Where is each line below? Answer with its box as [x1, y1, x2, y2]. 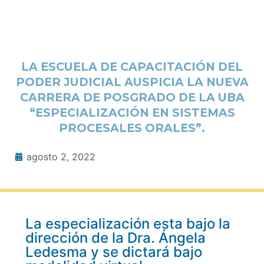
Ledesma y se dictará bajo [25, 243, 202, 261]
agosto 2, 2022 [27, 151, 95, 163]
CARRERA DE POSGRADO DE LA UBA [19, 90, 245, 105]
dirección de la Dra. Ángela [25, 229, 206, 247]
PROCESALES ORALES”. [59, 121, 205, 136]
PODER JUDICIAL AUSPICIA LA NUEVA [15, 75, 249, 90]
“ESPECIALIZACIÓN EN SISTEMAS [29, 105, 235, 120]
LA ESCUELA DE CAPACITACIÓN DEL [21, 60, 243, 74]
